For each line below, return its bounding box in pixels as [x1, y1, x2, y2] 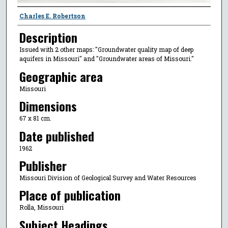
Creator [17, 7, 51, 26]
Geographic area [19, 67, 103, 85]
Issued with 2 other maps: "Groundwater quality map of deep [19, 45, 193, 54]
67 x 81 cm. [19, 114, 51, 123]
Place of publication [19, 186, 121, 205]
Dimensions [19, 97, 77, 116]
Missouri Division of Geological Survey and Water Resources [19, 174, 196, 182]
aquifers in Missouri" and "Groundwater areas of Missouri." [19, 54, 194, 63]
